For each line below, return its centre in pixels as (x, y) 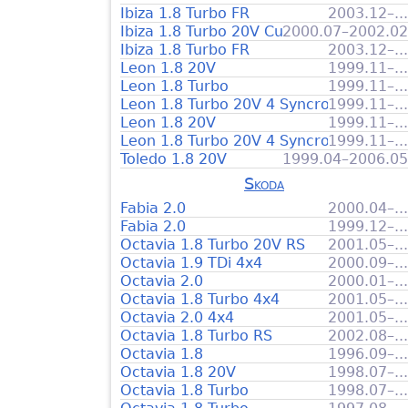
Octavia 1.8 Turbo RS (196, 335)
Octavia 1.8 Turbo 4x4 (200, 299)
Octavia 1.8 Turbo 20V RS (213, 244)
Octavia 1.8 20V (178, 372)
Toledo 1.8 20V (173, 158)
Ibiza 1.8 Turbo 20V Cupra (214, 31)
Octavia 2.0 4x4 (177, 317)
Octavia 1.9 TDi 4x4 (191, 262)
